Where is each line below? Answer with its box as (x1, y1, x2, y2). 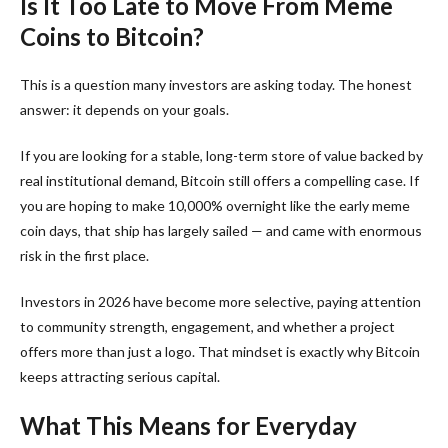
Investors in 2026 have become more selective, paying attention (20, 292, 421, 310)
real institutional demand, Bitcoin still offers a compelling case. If (20, 171, 419, 189)
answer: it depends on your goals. (20, 100, 229, 118)
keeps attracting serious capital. (20, 367, 220, 385)
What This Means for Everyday (20, 410, 357, 440)
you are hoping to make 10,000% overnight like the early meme (20, 196, 410, 214)
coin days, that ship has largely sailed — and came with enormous (20, 221, 422, 239)
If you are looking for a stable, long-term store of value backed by (20, 146, 423, 164)
